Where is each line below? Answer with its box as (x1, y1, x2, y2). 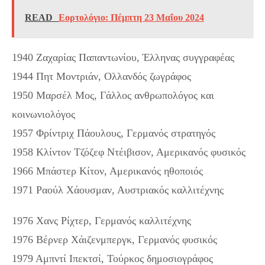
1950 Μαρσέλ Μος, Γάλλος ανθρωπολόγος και (12, 89, 214, 101)
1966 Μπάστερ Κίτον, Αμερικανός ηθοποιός (12, 164, 203, 177)
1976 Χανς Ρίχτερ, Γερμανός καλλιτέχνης (12, 214, 191, 227)
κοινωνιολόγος (12, 108, 75, 120)
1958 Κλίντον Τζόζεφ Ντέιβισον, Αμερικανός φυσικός (12, 146, 245, 158)
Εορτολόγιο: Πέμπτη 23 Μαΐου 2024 (59, 12, 204, 22)
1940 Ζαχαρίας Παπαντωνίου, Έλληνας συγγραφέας (12, 51, 234, 63)
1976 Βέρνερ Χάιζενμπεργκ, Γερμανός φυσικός (12, 233, 217, 245)
